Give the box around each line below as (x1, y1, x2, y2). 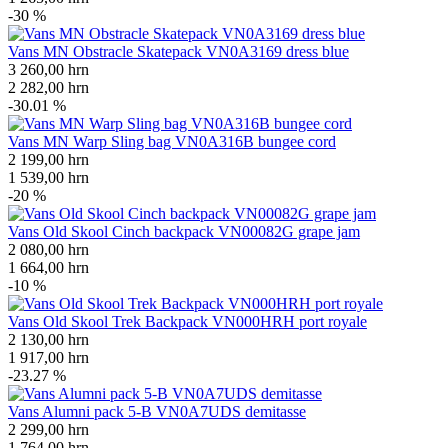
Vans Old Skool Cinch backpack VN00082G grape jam (8, 222, 360, 240)
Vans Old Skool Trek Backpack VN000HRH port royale (8, 312, 367, 330)
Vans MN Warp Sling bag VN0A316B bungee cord (8, 132, 336, 150)
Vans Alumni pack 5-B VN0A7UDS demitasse (8, 402, 306, 420)
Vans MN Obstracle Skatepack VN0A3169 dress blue (8, 42, 349, 60)
